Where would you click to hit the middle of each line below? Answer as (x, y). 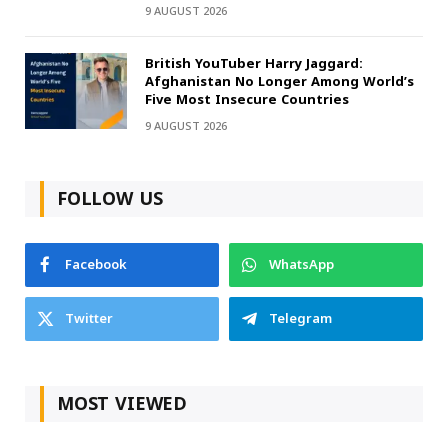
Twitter (89, 318)
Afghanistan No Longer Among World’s (279, 81)
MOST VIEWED (122, 403)
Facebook (96, 264)
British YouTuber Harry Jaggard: (254, 63)
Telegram (300, 318)
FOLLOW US (110, 198)
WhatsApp (301, 264)
